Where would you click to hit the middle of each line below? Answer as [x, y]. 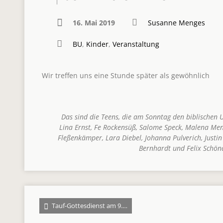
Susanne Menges [176, 23]
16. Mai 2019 [94, 23]
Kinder [97, 44]
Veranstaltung [136, 44]
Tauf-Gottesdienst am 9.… [89, 206]
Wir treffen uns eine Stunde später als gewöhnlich [126, 75]
